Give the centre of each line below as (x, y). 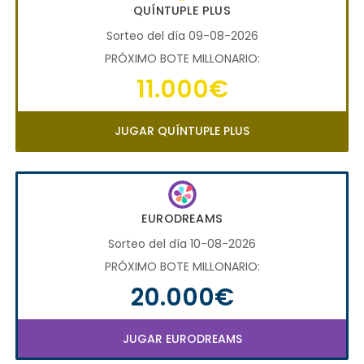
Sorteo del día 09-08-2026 (182, 35)
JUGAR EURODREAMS (182, 338)
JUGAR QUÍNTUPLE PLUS (182, 130)
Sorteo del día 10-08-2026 (182, 243)
